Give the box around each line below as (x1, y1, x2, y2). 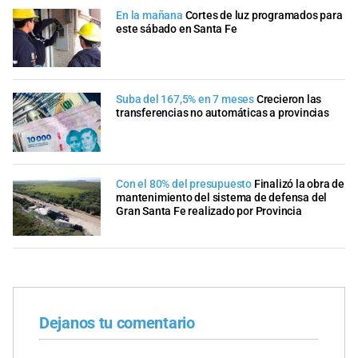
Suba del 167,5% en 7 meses (116, 93, 254, 107)
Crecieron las (256, 93, 322, 107)
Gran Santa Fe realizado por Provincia (116, 204, 302, 218)
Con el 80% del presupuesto (116, 177, 252, 191)
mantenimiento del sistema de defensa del (116, 190, 328, 205)
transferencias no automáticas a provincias (116, 106, 329, 121)
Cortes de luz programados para (185, 8, 343, 22)
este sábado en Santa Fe (116, 22, 237, 36)
